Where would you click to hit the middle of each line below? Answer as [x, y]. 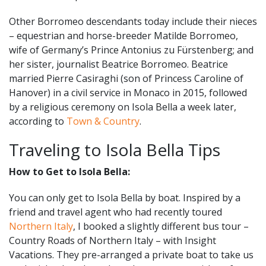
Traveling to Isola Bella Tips [115, 149]
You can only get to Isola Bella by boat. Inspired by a [125, 197]
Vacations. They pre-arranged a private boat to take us [131, 254]
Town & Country [103, 121]
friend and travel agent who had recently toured [115, 212]
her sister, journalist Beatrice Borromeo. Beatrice [118, 64]
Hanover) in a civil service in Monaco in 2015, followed [128, 92]
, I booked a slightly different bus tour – [161, 226]
